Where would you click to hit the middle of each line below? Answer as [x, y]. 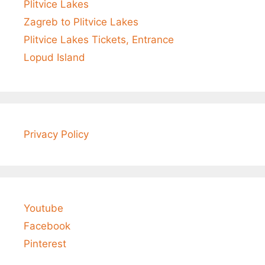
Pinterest [45, 244]
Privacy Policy [56, 135]
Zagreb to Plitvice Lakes [81, 22]
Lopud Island [54, 58]
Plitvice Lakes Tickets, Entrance [99, 40]
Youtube [43, 209]
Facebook [47, 226]
